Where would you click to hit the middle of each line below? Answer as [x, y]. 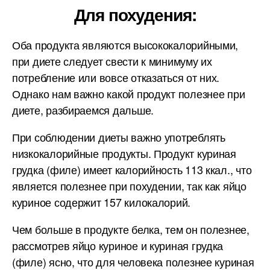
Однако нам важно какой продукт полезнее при [129, 93]
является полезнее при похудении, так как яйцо [129, 186]
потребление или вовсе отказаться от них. [116, 77]
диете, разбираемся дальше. [83, 110]
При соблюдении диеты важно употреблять [119, 137]
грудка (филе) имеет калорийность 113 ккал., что [132, 169]
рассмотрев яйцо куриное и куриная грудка [118, 245]
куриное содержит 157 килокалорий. [102, 202]
